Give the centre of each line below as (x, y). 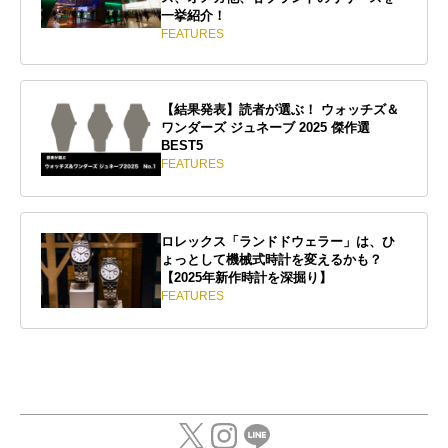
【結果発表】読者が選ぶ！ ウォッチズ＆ (280, 110)
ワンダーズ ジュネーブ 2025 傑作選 (265, 128)
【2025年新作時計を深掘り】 (246, 278)
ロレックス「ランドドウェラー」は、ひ (278, 242)
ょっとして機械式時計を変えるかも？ (271, 260)
